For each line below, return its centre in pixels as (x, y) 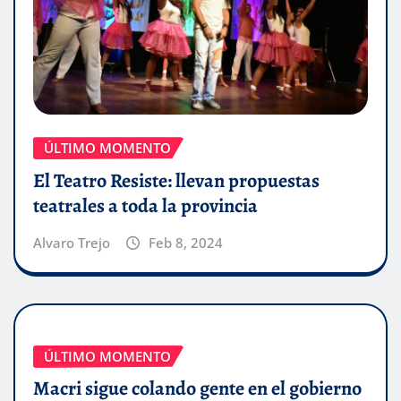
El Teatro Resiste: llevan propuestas (176, 180)
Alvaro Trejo (72, 242)
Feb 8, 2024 (185, 242)
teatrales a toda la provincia (145, 205)
